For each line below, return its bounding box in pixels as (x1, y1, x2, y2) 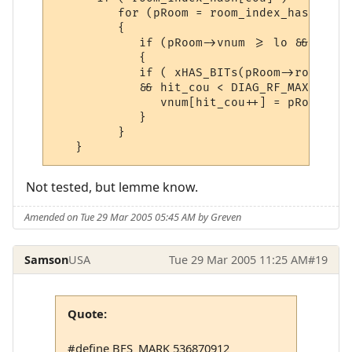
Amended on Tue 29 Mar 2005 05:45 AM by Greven (24, 210, 242, 225)
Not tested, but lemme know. (26, 178, 198, 196)
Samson (24, 251, 69, 267)
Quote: (67, 305, 107, 321)
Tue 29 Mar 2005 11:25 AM (168, 251, 308, 267)
